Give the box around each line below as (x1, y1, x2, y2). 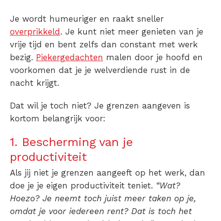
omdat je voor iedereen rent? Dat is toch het (10, 206, 192, 216)
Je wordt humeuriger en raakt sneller (10, 13, 164, 24)
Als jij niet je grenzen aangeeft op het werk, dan (10, 167, 205, 178)
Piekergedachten (36, 52, 103, 62)
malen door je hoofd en (103, 52, 203, 62)
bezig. (10, 52, 36, 62)
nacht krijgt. (10, 77, 62, 88)
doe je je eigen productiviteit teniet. (10, 180, 156, 190)
